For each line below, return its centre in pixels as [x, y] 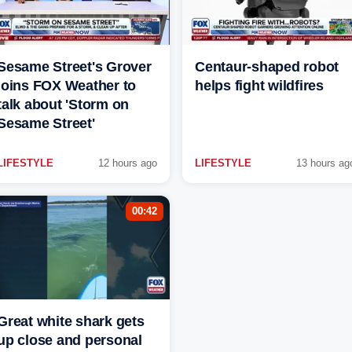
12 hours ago [128, 163]
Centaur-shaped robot [267, 67]
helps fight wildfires [259, 86]
